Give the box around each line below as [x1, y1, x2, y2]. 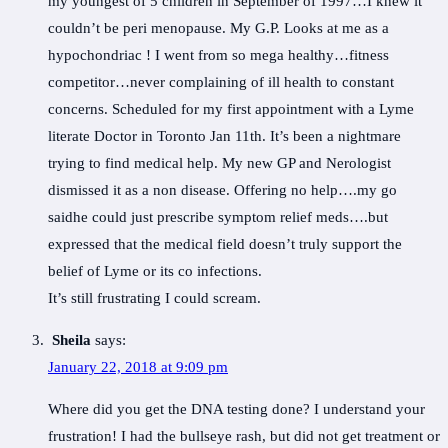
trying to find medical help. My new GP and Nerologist [48, 155, 391, 172]
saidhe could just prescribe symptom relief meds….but [48, 209, 388, 226]
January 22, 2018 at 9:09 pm [48, 359, 228, 376]
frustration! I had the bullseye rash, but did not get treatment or [48, 428, 440, 445]
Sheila [52, 332, 91, 349]
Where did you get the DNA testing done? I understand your [48, 401, 425, 418]
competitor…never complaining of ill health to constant [48, 74, 394, 91]
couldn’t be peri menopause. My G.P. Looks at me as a [48, 20, 389, 37]
